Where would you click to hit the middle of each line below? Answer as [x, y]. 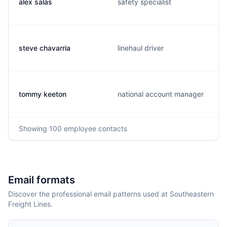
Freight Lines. [30, 204]
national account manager [161, 94]
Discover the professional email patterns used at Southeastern [111, 194]
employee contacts [94, 128]
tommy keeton [43, 94]
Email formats [42, 180]
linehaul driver [141, 48]
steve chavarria [45, 48]
